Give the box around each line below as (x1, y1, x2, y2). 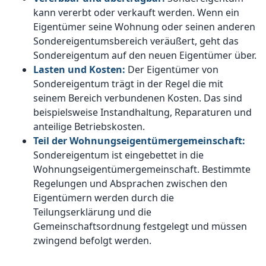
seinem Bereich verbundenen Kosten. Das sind (33, 91, 242, 105)
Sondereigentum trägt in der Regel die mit (33, 77, 223, 91)
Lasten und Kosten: (33, 63, 128, 77)
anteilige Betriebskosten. (33, 120, 145, 134)
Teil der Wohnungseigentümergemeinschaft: (33, 134, 245, 148)
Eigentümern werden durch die (33, 191, 174, 205)
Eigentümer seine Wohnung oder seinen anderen (33, 20, 255, 34)
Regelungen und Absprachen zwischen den (33, 177, 227, 191)
